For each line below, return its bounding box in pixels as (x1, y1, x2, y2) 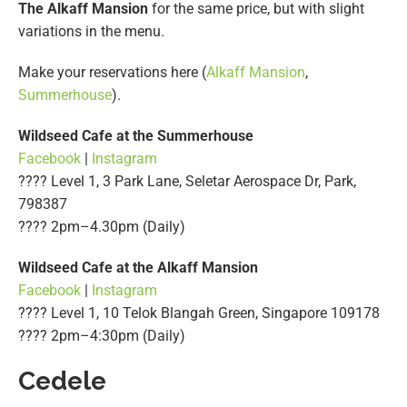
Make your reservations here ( (18, 63, 206, 81)
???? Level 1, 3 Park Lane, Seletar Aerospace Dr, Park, (18, 172, 356, 190)
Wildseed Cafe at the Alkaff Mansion (18, 258, 258, 276)
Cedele (18, 365, 106, 396)
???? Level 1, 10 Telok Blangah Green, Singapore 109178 (18, 303, 380, 322)
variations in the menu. (18, 22, 164, 40)
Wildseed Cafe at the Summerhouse (18, 126, 253, 144)
